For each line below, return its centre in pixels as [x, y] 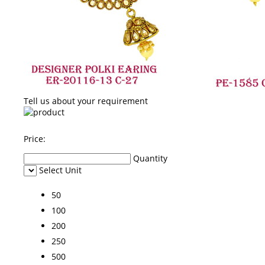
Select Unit [60, 170]
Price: [35, 139]
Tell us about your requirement [86, 101]
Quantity [150, 158]
